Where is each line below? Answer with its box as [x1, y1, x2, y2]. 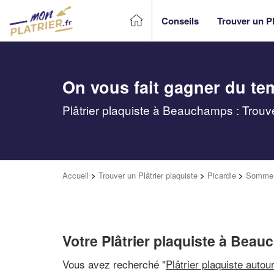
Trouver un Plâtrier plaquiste [98, 169, 198, 181]
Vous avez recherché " [62, 256, 166, 272]
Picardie [207, 169, 236, 181]
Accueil [62, 169, 89, 181]
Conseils [161, 13, 199, 28]
